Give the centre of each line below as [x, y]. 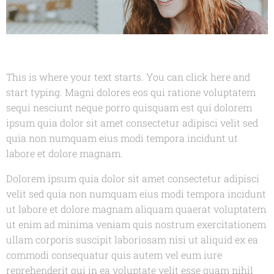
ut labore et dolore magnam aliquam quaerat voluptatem [136, 209]
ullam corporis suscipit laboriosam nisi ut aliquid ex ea [132, 240]
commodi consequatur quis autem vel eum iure [114, 255]
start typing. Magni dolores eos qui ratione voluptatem [131, 92]
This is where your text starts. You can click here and [128, 77]
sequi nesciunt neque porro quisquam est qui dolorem [129, 108]
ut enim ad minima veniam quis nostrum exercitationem [136, 224]
